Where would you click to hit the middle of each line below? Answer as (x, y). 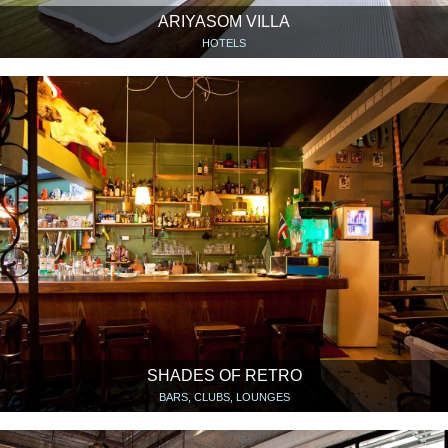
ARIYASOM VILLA (224, 21)
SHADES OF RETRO (224, 375)
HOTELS (224, 42)
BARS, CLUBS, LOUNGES (224, 396)
